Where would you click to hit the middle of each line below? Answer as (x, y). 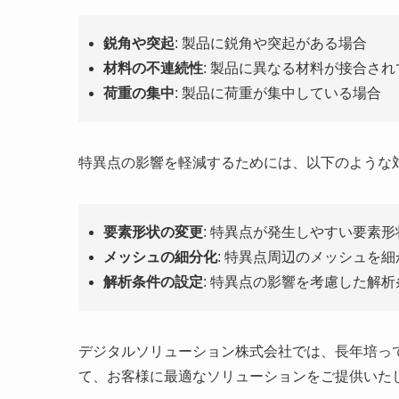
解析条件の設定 (153, 282)
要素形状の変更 (153, 232)
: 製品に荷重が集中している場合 (278, 94)
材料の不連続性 (153, 69)
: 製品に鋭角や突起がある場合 (271, 44)
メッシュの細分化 (160, 257)
